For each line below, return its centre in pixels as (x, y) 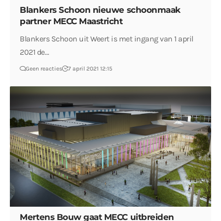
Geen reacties (44, 69)
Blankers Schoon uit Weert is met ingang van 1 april (107, 39)
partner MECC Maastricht (71, 21)
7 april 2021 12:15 (91, 69)
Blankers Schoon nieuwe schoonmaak (100, 10)
